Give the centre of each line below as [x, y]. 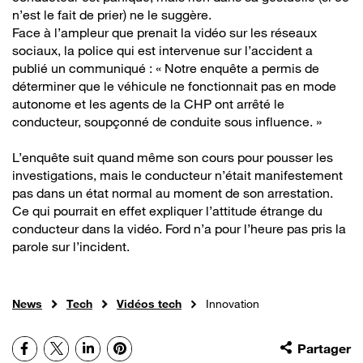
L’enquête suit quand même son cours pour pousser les [173, 157]
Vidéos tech [149, 303]
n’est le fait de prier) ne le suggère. [112, 14]
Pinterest [151, 348]
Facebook [56, 348]
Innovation [233, 303]
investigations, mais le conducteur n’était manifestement [177, 175]
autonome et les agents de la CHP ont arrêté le [148, 103]
